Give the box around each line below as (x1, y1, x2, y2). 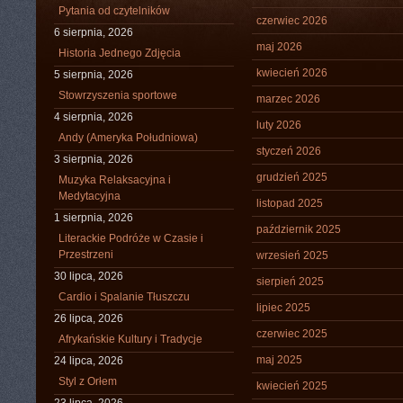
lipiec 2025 (256, 301, 310, 314)
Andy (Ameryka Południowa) (58, 131, 198, 144)
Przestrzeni (58, 248, 113, 261)
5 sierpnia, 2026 (54, 68, 133, 81)
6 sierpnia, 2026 (54, 26, 133, 39)
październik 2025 (256, 223, 341, 236)
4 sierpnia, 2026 (54, 111, 133, 123)
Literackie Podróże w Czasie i (58, 232, 203, 245)
